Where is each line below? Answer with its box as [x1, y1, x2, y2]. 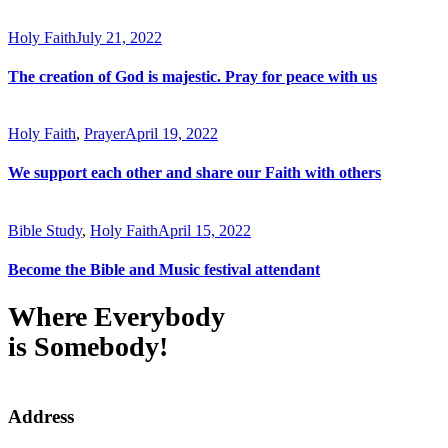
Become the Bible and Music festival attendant [8, 260, 320, 278]
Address [8, 406, 74, 428]
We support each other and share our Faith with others [8, 164, 381, 182]
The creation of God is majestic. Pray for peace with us [8, 67, 377, 85]
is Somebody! [8, 331, 168, 363]
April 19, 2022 [125, 125, 218, 143]
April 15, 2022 [158, 221, 251, 239]
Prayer [84, 125, 125, 143]
